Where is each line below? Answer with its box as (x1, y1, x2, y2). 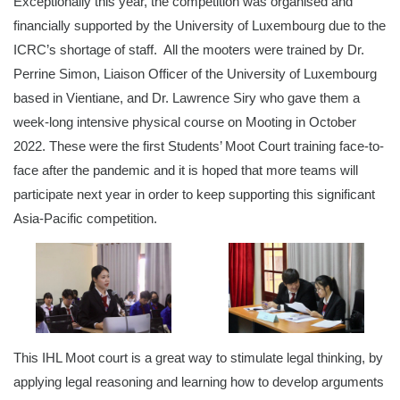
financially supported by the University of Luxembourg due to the (13, 18, 386, 34)
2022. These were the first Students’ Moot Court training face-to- (13, 138, 384, 154)
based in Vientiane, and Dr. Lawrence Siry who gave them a (13, 90, 360, 106)
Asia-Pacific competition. (13, 211, 157, 227)
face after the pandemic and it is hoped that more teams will (13, 162, 358, 179)
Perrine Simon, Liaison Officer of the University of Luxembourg (13, 66, 377, 82)
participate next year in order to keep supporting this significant (13, 187, 375, 203)
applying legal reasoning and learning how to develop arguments (13, 374, 384, 390)
